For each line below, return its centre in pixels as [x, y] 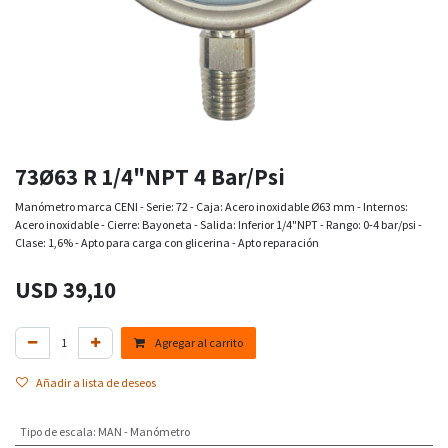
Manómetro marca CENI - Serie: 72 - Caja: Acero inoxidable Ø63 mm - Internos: [211, 207]
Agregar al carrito [198, 343]
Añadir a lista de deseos [96, 383]
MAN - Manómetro [143, 432]
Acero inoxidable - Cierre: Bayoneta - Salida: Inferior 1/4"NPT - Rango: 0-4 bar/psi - [218, 225]
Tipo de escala [56, 432]
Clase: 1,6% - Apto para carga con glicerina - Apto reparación [167, 243]
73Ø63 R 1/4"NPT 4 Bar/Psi [150, 177]
